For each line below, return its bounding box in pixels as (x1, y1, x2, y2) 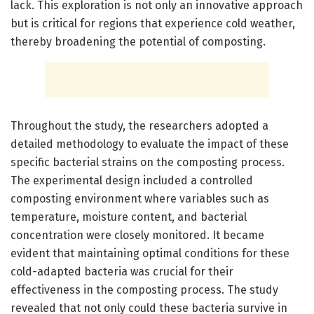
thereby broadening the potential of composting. (11, 34, 266, 48)
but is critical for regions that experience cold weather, (11, 16, 295, 30)
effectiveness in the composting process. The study (11, 282, 278, 296)
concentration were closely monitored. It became (11, 228, 264, 242)
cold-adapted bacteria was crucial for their (11, 264, 233, 278)
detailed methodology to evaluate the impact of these (11, 137, 289, 151)
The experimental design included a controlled (11, 173, 253, 187)
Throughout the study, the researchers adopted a (11, 118, 268, 132)
